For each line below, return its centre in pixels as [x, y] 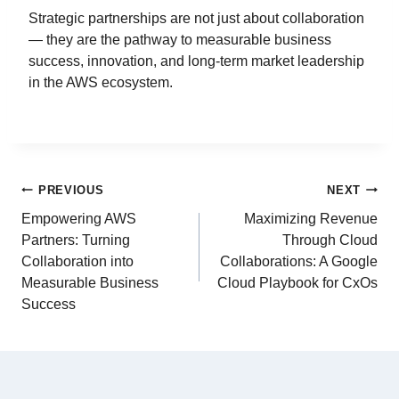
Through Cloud [330, 240]
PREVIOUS [71, 190]
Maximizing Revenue [311, 218]
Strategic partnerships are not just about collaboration [196, 18]
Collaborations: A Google [299, 261]
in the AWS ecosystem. [101, 82]
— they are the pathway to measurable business [180, 39]
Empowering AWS [79, 218]
